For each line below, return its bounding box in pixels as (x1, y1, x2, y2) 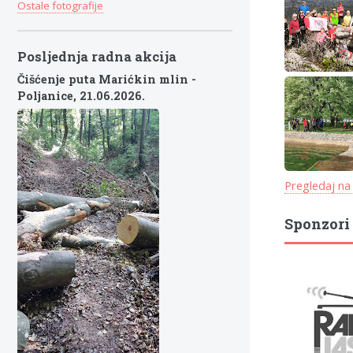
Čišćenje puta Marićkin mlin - (17, 72, 196, 87)
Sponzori (284, 214, 350, 234)
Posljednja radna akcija (17, 47, 176, 65)
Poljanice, (17, 88, 80, 104)
